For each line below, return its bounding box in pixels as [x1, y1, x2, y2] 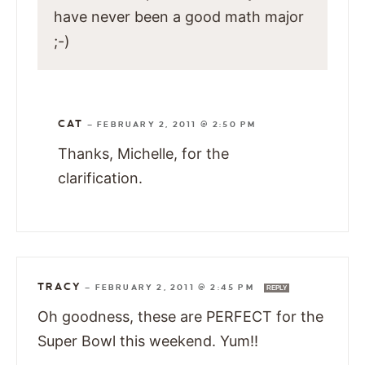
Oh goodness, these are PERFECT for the [37, 307, 323, 325]
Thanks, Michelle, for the [58, 144, 229, 162]
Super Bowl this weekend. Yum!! [37, 332, 258, 350]
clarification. [58, 169, 143, 187]
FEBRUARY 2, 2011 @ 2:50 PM [97, 119, 257, 129]
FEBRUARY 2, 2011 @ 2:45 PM [95, 282, 258, 292]
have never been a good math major [54, 7, 304, 25]
